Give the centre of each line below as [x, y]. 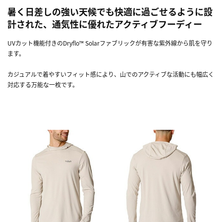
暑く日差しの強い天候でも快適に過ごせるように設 [110, 11]
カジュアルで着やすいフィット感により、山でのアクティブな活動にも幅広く [111, 74]
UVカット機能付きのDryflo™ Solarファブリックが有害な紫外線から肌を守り [110, 43]
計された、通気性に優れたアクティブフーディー [105, 24]
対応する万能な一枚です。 [43, 84]
